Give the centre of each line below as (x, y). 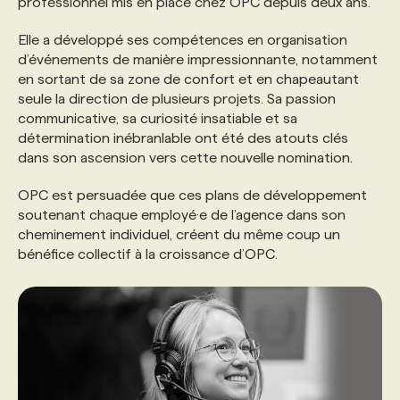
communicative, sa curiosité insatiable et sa (158, 118)
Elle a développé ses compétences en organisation (183, 40)
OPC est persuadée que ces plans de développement (192, 195)
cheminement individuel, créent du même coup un (179, 234)
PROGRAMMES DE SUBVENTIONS (168, 42)
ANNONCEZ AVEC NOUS (136, 155)
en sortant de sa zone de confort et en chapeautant (188, 79)
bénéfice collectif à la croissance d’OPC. (148, 254)
